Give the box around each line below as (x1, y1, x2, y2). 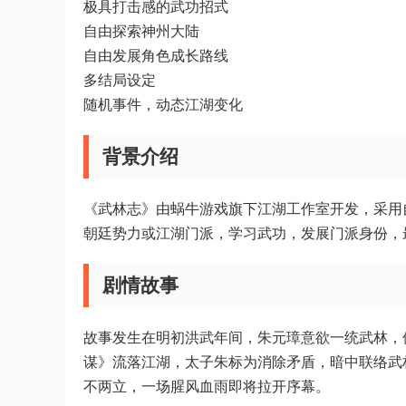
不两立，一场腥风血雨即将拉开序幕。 (83, 377, 330, 395)
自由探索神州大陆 (83, 22, 199, 40)
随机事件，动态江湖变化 (83, 95, 243, 113)
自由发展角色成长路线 (83, 46, 228, 64)
